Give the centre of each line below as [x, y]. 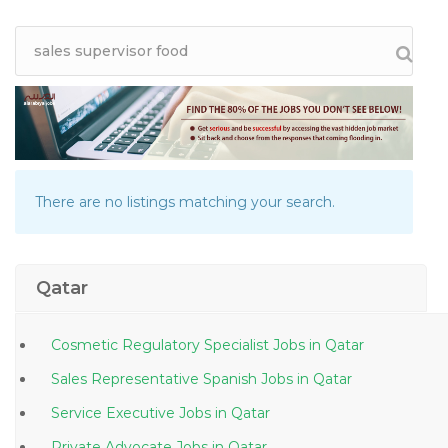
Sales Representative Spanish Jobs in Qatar [324, 379]
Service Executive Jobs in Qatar [242, 413]
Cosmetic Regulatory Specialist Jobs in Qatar [336, 345]
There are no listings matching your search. [185, 202]
